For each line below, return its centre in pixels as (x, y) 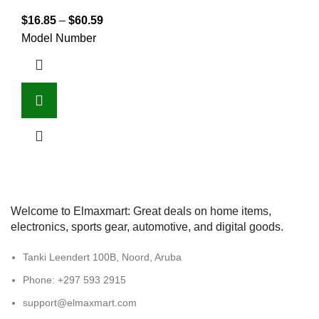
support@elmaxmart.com (80, 302)
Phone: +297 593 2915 (74, 279)
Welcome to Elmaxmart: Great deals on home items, (141, 211)
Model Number (59, 38)
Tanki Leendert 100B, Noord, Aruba (102, 257)
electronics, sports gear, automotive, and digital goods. (147, 226)
